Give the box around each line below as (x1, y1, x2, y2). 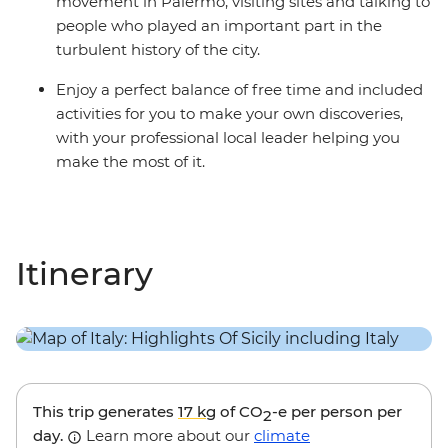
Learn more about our (82, 426, 254, 446)
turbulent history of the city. (56, 40, 260, 60)
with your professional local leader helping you (56, 128, 400, 148)
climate (254, 426, 310, 446)
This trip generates (33, 402, 178, 422)
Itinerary (16, 254, 153, 294)
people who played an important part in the (56, 16, 382, 36)
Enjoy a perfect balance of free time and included (56, 80, 423, 100)
